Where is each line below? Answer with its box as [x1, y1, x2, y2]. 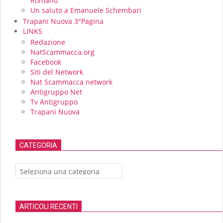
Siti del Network [30, 67, 83, 77]
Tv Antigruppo [30, 97, 78, 107]
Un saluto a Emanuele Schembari [30, 5, 141, 15]
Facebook [30, 57, 61, 67]
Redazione [30, 37, 65, 47]
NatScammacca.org [30, 47, 95, 57]
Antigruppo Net [30, 87, 82, 97]
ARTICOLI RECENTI [19, 202, 78, 211]
